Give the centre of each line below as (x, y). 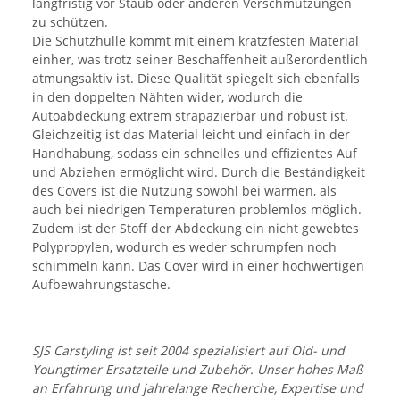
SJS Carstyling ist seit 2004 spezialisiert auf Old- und (188, 350)
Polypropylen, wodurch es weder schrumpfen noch (184, 246)
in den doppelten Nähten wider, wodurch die (167, 96)
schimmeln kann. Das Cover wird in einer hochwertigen (198, 265)
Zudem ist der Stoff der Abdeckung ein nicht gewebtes (196, 228)
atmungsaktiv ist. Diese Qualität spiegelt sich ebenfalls (196, 78)
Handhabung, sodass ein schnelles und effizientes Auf (195, 153)
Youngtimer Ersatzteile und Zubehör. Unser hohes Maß (198, 369)
